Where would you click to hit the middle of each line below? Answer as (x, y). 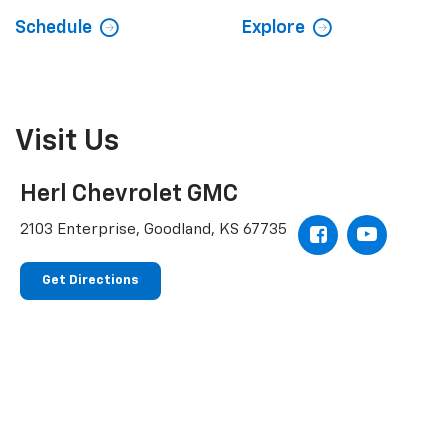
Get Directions (90, 280)
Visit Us (67, 142)
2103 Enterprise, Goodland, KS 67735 (153, 230)
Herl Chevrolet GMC (129, 194)
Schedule (53, 28)
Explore (272, 28)
